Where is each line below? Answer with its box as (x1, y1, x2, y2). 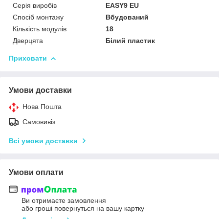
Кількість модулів (13, 24, 66, 33)
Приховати (9, 54, 47, 62)
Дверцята (13, 36, 43, 44)
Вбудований (106, 13, 149, 21)
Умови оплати (9, 168, 64, 176)
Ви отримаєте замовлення (22, 197, 106, 205)
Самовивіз (22, 117, 55, 126)
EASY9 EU (106, 1, 139, 9)
